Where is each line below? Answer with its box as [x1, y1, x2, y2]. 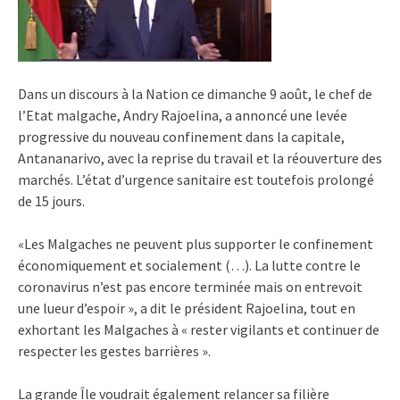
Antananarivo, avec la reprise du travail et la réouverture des [18, 149, 382, 167]
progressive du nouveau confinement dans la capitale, [18, 128, 345, 146]
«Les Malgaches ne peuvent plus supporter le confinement [18, 235, 373, 253]
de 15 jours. [18, 192, 85, 210]
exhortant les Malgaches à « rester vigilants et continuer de [18, 321, 379, 338]
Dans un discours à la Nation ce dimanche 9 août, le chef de [18, 85, 372, 103]
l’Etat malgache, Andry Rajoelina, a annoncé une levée [18, 106, 347, 124]
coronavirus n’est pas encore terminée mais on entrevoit [18, 278, 362, 296]
